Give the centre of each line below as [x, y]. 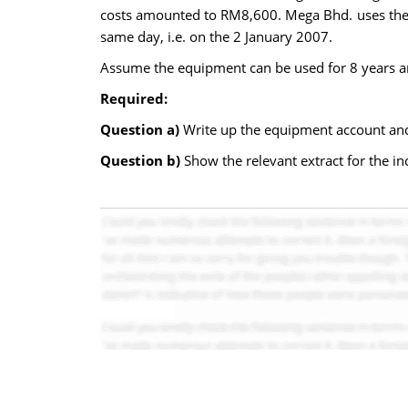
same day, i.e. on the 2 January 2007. [216, 36]
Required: [133, 98]
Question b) [142, 160]
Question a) [141, 129]
